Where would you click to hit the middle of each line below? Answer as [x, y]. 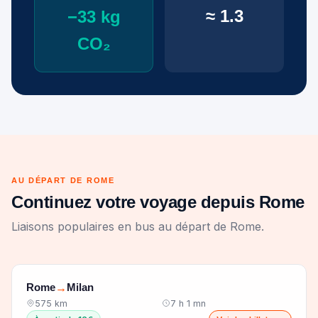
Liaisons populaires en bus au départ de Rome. [138, 226]
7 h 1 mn [188, 303]
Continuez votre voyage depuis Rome [158, 202]
